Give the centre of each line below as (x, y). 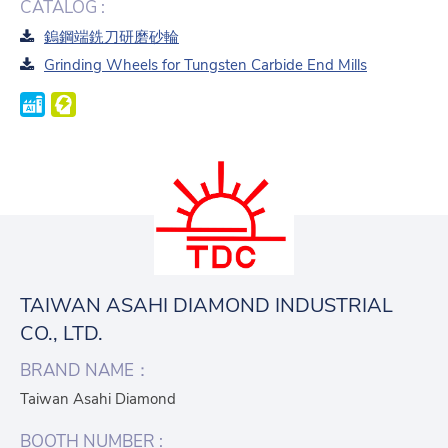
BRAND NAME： (85, 370)
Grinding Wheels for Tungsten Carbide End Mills (205, 64)
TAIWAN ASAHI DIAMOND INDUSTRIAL (206, 305)
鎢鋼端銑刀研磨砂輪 (111, 36)
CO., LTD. (61, 333)
